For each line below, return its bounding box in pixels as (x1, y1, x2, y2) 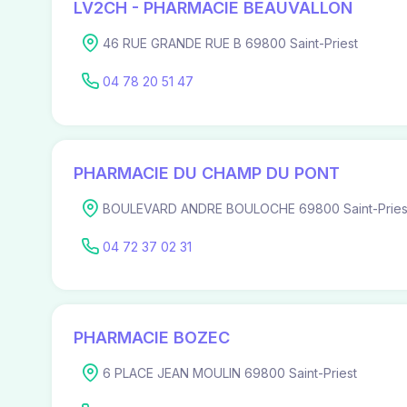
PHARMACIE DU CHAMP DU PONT (74, 163, 340, 183)
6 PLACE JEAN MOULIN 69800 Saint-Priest (103, 365, 357, 382)
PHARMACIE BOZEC (74, 328, 230, 348)
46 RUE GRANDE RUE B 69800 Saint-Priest (103, 35, 358, 51)
